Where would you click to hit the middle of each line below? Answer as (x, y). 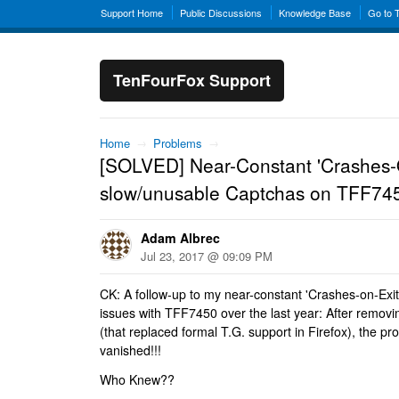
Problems (178, 143)
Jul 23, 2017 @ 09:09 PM (207, 256)
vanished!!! (130, 350)
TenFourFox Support (192, 80)
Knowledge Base (315, 12)
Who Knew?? (137, 379)
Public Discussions (221, 12)
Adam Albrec (180, 238)
